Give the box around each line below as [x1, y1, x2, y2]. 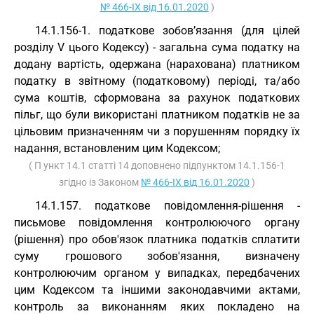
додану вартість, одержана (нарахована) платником [14, 57, 300, 71]
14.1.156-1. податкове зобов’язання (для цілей [35, 24, 300, 37]
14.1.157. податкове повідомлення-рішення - [35, 199, 300, 212]
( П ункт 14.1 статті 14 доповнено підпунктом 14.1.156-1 [29, 160, 285, 171]
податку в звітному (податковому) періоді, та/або [14, 74, 300, 88]
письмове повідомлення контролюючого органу [14, 216, 300, 229]
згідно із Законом [59, 177, 141, 188]
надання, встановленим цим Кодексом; [14, 142, 220, 155]
